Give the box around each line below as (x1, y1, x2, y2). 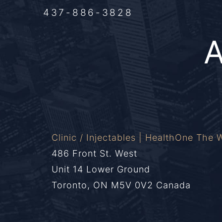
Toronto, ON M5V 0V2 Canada (51, 178, 191, 191)
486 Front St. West (51, 146, 137, 160)
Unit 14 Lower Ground (51, 162, 150, 175)
